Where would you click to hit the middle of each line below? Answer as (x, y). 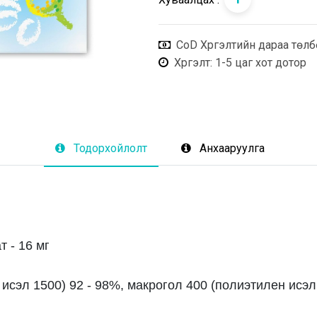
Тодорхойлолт (110, 149)
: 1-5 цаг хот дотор (258, 62)
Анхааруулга (232, 149)
